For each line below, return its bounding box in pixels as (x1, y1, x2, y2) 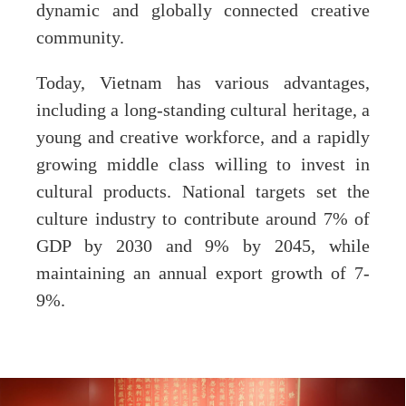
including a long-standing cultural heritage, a (36, 100, 370, 121)
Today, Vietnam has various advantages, (36, 72, 370, 93)
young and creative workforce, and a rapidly (36, 127, 370, 148)
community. (36, 27, 124, 48)
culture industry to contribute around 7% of (36, 208, 370, 229)
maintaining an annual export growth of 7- (36, 263, 370, 284)
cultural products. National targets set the (36, 181, 370, 202)
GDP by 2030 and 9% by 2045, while (36, 236, 370, 256)
